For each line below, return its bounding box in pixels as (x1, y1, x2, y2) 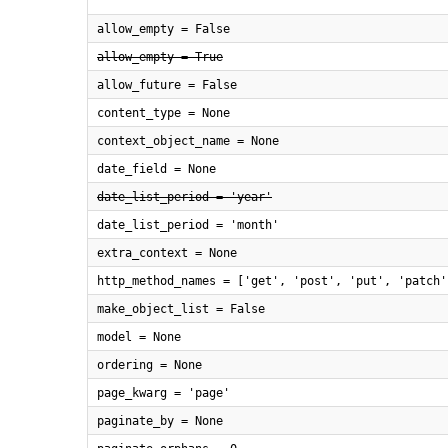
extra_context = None (97, 246, 237, 260)
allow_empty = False (97, 22, 230, 36)
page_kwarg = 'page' (97, 386, 230, 400)
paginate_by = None (97, 414, 223, 428)
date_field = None (97, 162, 216, 176)
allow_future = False (97, 78, 237, 92)
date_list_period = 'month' (97, 218, 279, 232)
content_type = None (97, 106, 230, 120)
